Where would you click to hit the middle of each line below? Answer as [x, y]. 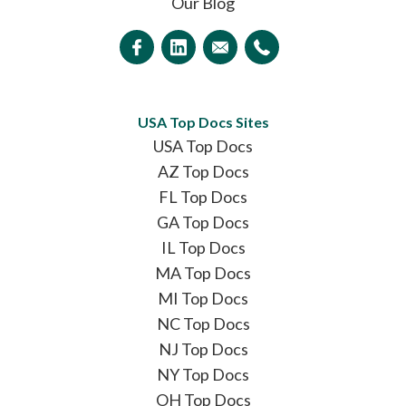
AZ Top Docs [203, 171]
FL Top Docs [203, 196]
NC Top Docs [203, 323]
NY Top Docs [203, 374]
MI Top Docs [203, 298]
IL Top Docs [203, 247]
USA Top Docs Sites [203, 121]
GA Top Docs [203, 222]
